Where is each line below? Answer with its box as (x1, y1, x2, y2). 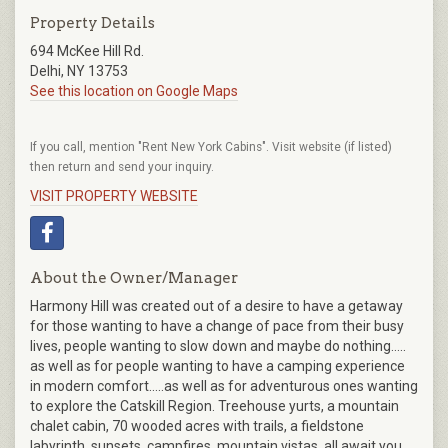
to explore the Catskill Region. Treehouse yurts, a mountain (30, 398, 399, 415)
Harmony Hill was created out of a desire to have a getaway (30, 298, 403, 315)
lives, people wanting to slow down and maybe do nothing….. (30, 338, 406, 355)
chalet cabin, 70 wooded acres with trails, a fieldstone (30, 418, 364, 435)
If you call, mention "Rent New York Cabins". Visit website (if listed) (30, 140, 392, 155)
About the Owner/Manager (30, 269, 238, 288)
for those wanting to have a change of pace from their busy (30, 318, 404, 335)
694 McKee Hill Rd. (30, 43, 144, 60)
